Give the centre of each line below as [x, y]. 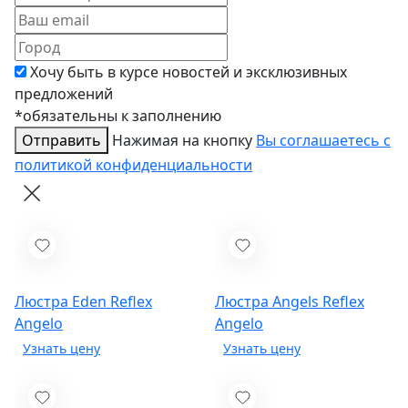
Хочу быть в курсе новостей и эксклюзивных [189, 72]
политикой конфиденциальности [133, 165]
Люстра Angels [269, 302]
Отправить [61, 141]
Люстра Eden [62, 302]
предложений [64, 94]
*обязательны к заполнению [118, 116]
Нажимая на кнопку [184, 141]
